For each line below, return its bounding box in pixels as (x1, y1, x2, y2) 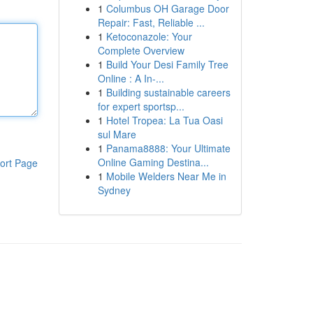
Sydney (97, 183, 131, 197)
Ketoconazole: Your (105, 29, 192, 43)
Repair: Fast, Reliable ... (97, 15, 205, 29)
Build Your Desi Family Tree (105, 57, 228, 71)
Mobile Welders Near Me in (105, 169, 226, 183)
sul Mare (97, 127, 136, 141)
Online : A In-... (97, 71, 164, 85)
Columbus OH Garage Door (105, 1, 229, 15)
